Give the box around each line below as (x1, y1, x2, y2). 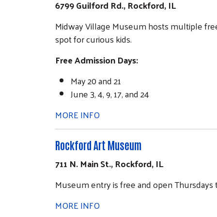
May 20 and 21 (71, 72, 121, 89)
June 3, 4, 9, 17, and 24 (71, 85, 149, 102)
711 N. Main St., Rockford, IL (55, 155, 163, 171)
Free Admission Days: (55, 51, 138, 68)
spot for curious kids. (55, 31, 132, 47)
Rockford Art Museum (55, 138, 141, 152)
